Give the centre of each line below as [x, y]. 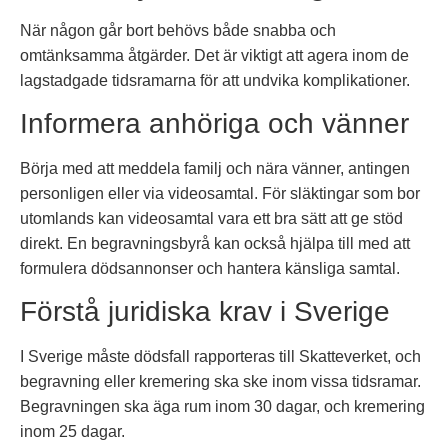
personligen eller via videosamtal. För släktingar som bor [220, 193]
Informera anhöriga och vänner [214, 123]
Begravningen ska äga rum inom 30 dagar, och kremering [222, 407]
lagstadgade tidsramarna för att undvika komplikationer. [215, 80]
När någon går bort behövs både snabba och [178, 30]
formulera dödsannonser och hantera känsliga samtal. [210, 268]
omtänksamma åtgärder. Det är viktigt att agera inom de [214, 55]
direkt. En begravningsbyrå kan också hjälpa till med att [215, 243]
